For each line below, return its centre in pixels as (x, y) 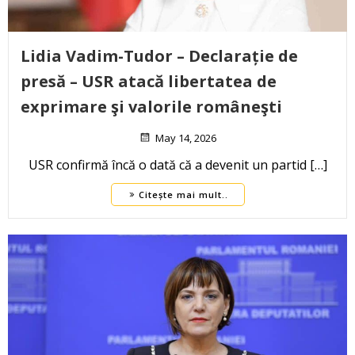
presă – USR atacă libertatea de (149, 82)
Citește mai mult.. (183, 195)
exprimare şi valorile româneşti (151, 107)
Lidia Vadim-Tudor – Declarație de (159, 56)
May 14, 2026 (186, 138)
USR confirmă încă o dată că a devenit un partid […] (177, 165)
